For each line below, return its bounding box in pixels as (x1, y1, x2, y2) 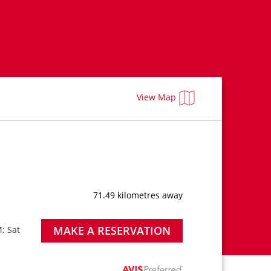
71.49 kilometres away (93, 189, 183, 201)
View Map (137, 91, 177, 103)
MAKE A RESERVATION (53, 223, 171, 238)
